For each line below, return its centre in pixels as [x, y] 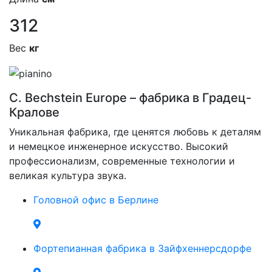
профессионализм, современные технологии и [122, 161]
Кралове [34, 112]
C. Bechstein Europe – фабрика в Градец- [130, 97]
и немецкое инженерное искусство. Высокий [119, 146]
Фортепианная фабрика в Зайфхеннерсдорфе [142, 248]
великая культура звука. [68, 175]
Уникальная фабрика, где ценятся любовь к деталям [135, 131]
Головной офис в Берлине [96, 199]
